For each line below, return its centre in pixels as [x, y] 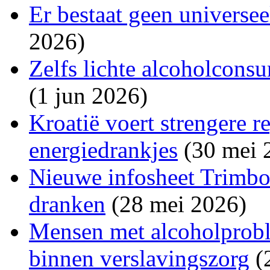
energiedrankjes [103, 149]
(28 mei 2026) [176, 204]
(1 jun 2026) [88, 95]
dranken [67, 204]
